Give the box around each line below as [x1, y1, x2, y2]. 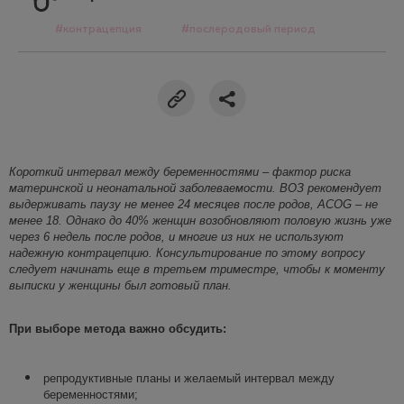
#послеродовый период [181, 23, 316, 35]
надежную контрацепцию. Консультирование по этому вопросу [9, 245, 365, 260]
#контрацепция [55, 23, 142, 35]
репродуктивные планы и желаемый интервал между [43, 371, 335, 385]
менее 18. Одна [9, 213, 94, 227]
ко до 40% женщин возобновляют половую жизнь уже [94, 213, 391, 227]
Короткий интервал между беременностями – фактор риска [9, 164, 351, 179]
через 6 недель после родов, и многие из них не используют [9, 229, 344, 243]
